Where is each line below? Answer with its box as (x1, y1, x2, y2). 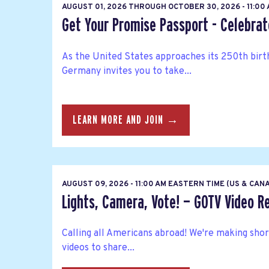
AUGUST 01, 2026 (62, 2, 128, 13)
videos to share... (62, 242, 134, 255)
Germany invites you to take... (62, 65, 192, 77)
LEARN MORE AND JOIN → (73, 113, 179, 126)
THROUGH (128, 2, 166, 13)
